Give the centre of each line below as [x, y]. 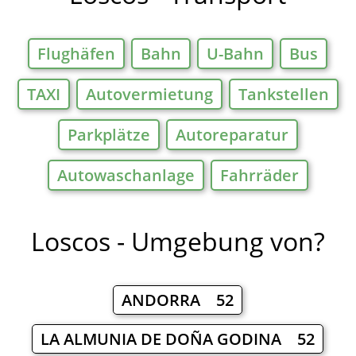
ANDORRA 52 [178, 300]
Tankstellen [283, 95]
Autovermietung [149, 95]
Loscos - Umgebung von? [178, 242]
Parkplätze [108, 135]
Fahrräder [259, 176]
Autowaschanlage [126, 176]
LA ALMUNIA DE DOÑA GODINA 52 [178, 339]
